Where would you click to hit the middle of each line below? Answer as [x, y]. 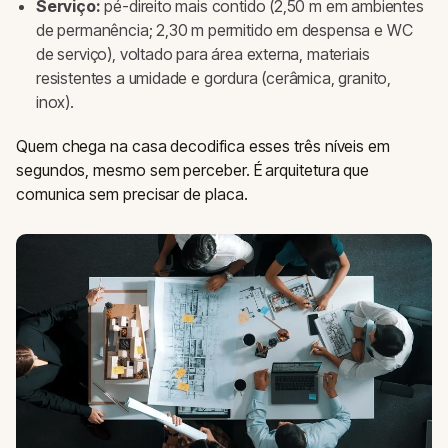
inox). [55, 102]
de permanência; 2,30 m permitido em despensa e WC [224, 30]
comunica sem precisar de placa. [132, 194]
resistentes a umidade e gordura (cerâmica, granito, [214, 78]
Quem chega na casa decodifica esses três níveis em [203, 146]
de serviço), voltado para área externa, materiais [203, 54]
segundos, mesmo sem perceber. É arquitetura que [193, 170]
